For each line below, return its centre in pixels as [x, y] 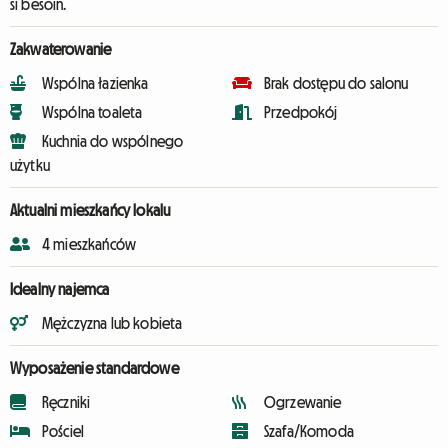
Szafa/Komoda [309, 431]
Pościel [63, 431]
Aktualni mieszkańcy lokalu [90, 210]
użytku [30, 165]
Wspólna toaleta [92, 112]
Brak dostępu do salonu [336, 83]
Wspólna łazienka [95, 83]
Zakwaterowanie [61, 49]
